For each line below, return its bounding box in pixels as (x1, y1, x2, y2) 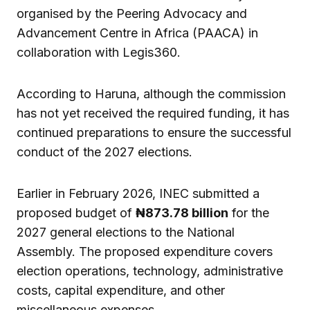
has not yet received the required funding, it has (17, 106, 289, 121)
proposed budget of (17, 206, 136, 221)
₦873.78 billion (136, 206, 228, 221)
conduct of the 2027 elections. (17, 145, 192, 160)
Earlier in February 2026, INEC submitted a (17, 186, 259, 201)
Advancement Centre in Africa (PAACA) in (17, 26, 258, 41)
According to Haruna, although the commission (17, 86, 286, 102)
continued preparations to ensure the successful (17, 125, 291, 140)
